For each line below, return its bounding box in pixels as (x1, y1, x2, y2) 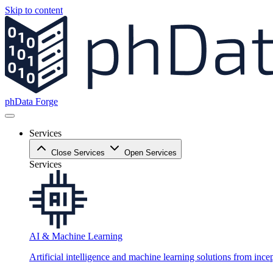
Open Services (124, 148, 177, 157)
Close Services (51, 148, 105, 157)
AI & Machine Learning (29, 231, 122, 241)
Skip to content (5, 5, 63, 15)
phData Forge (5, 96, 58, 107)
